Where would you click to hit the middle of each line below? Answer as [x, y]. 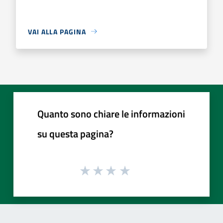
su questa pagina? [75, 133]
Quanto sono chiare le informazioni [111, 113]
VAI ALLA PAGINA [57, 31]
